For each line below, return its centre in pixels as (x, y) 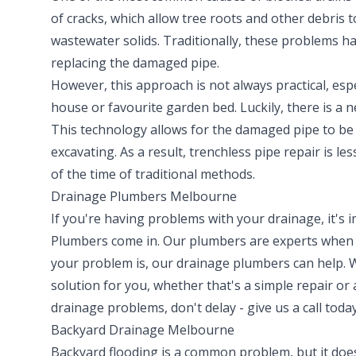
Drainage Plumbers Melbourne (144, 197)
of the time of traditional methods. (153, 174)
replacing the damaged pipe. (137, 63)
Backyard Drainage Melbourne (143, 330)
